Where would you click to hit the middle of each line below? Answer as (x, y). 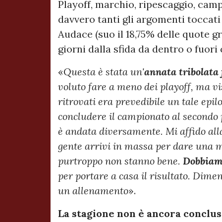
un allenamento (93, 191)
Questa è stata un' (104, 72)
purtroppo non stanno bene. (120, 161)
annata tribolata (181, 72)
